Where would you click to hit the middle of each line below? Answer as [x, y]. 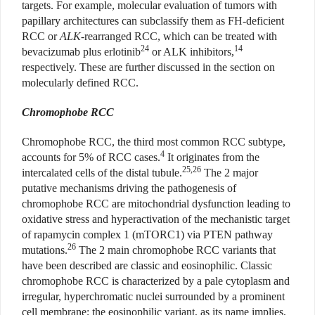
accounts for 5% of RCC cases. [91, 157]
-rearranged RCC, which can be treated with [179, 37]
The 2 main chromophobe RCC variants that [176, 250]
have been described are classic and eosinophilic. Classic [147, 266]
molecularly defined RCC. [80, 83]
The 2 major [230, 173]
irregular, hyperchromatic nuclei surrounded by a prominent [153, 297]
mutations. [45, 250]
